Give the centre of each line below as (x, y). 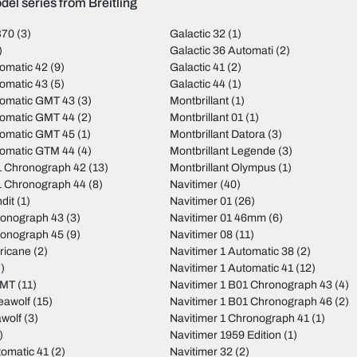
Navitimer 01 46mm (218, 218)
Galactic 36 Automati (221, 51)
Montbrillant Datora (217, 135)
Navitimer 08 (201, 235)
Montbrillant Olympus (222, 168)
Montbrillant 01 (206, 118)
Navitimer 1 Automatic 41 (231, 269)
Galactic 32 (197, 34)
